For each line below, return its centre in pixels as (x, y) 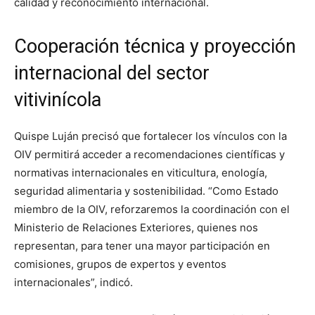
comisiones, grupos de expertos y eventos (120, 264)
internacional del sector (112, 73)
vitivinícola (58, 99)
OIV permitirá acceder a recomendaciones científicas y (149, 154)
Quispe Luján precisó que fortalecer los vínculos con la (150, 136)
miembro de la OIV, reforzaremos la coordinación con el (152, 209)
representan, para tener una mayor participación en (142, 245)
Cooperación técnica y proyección (155, 46)
